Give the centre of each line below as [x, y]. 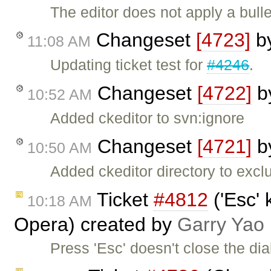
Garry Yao [221, 224]
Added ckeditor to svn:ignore [148, 118]
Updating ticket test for [129, 65]
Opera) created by [96, 224]
